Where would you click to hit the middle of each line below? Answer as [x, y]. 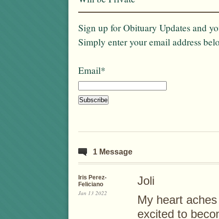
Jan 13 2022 [93, 193]
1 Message [113, 152]
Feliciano [91, 185]
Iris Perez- [92, 178]
